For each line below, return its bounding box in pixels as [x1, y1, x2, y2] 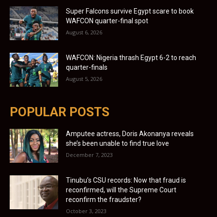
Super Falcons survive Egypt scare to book [66, 7, 194, 15]
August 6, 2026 [66, 28, 102, 36]
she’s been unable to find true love [66, 139, 169, 147]
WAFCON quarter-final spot [66, 16, 148, 25]
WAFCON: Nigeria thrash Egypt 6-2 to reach [66, 53, 196, 62]
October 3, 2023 [66, 207, 107, 215]
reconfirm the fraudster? [66, 195, 141, 203]
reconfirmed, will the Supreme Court [66, 186, 176, 194]
